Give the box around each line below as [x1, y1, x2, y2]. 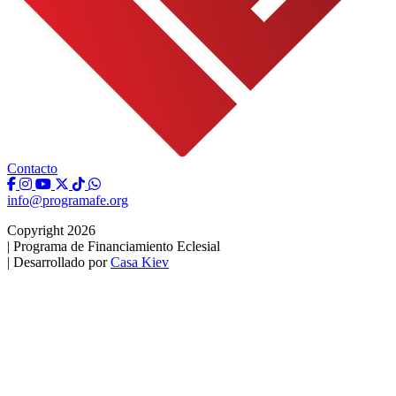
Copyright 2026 [7, 222, 95, 238]
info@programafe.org [7, 192, 128, 208]
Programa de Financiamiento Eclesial [10, 238, 220, 254]
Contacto [7, 160, 57, 176]
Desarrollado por [10, 254, 110, 270]
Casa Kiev [110, 254, 169, 270]
